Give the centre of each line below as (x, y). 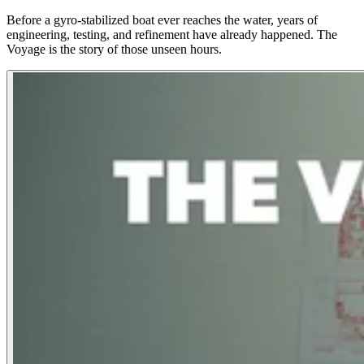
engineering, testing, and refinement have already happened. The (172, 35)
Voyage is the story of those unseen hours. (114, 50)
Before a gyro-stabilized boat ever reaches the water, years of (162, 20)
